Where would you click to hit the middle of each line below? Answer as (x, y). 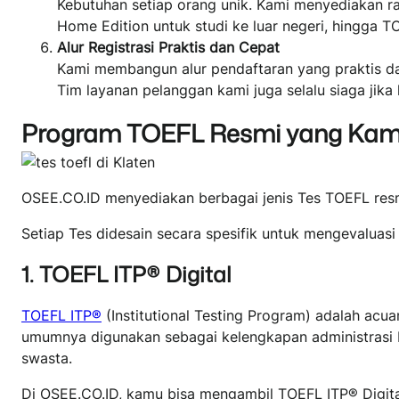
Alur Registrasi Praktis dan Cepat (168, 47)
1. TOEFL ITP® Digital (126, 274)
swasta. (47, 358)
